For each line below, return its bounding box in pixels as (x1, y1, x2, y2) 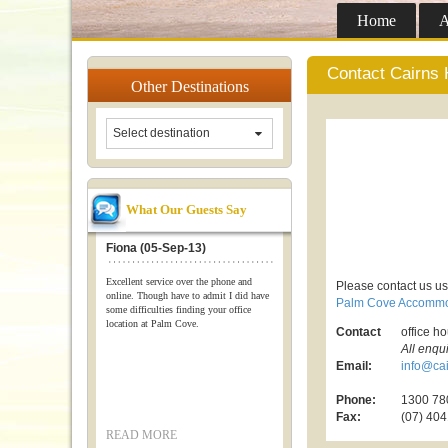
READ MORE (106, 428, 177, 442)
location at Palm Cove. (106, 318, 199, 329)
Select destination (113, 126, 210, 140)
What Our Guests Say (126, 202, 247, 217)
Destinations (170, 78, 249, 95)
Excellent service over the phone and (106, 276, 252, 287)
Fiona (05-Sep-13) (106, 241, 206, 255)
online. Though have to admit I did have (106, 290, 269, 301)
